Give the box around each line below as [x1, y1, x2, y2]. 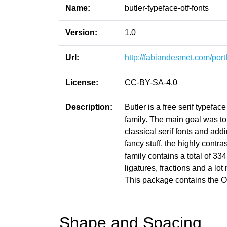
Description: [65, 103, 112, 111]
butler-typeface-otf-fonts [125, 4, 209, 12]
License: [65, 78, 98, 87]
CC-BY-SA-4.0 [125, 78, 177, 87]
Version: [65, 28, 97, 37]
